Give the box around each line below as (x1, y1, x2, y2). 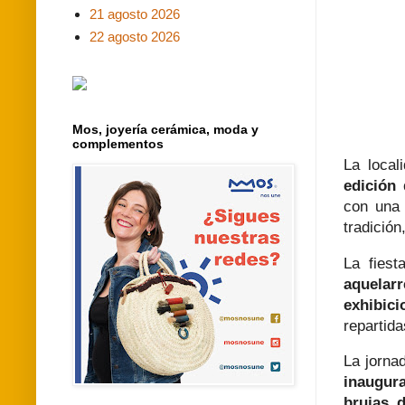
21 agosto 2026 (89, 5, 180, 22)
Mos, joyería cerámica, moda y (72, 121, 259, 137)
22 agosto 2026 (89, 29, 180, 45)
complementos (72, 136, 164, 151)
